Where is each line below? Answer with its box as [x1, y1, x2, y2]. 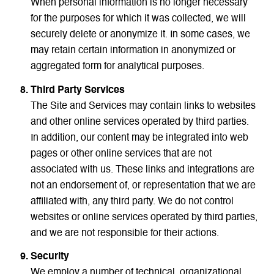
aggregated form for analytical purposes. [30, 62, 204, 72]
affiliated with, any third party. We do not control [30, 196, 234, 207]
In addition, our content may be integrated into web [30, 133, 248, 143]
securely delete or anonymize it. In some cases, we [30, 30, 250, 40]
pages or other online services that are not [30, 149, 212, 159]
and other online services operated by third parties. [30, 117, 249, 127]
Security [30, 252, 69, 262]
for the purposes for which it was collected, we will [30, 14, 246, 24]
